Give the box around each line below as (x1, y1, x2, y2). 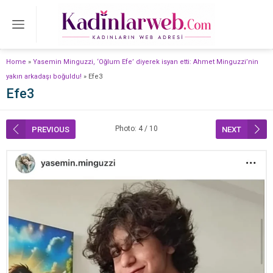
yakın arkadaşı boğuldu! (6, 73, 82, 80)
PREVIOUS (32, 124, 69, 134)
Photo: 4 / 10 (115, 124, 158, 133)
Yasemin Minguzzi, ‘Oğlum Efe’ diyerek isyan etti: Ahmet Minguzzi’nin (33, 58, 258, 66)
